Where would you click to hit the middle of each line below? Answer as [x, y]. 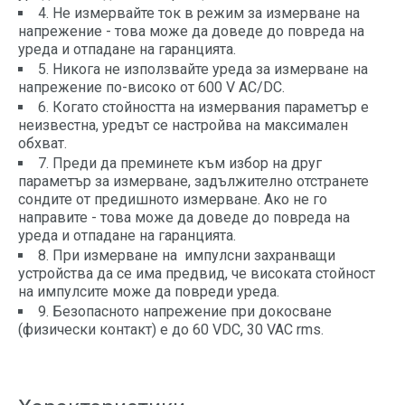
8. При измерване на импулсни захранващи [187, 256]
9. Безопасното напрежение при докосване [185, 312]
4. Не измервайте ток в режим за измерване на [199, 14]
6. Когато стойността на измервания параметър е [203, 108]
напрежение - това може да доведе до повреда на [191, 32]
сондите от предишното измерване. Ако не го [173, 200]
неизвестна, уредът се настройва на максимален [183, 126]
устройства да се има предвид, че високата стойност [197, 274]
